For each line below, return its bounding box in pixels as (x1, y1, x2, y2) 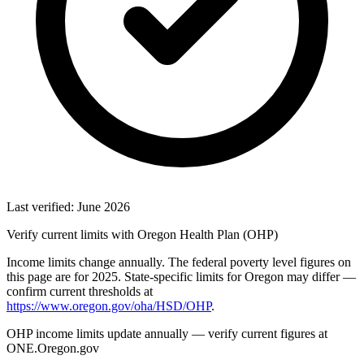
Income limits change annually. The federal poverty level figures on (6, 254, 351, 269)
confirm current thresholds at (6, 284, 153, 298)
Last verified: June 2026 (6, 199, 130, 214)
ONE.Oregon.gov (6, 340, 99, 355)
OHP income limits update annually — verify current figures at (6, 326, 327, 340)
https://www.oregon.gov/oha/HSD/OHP (6, 298, 211, 313)
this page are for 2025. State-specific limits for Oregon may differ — (6, 269, 356, 284)
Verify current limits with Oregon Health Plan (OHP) (6, 227, 278, 241)
